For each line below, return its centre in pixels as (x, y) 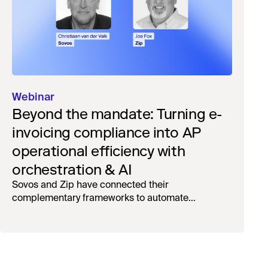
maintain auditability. (57, 225)
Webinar (33, 97)
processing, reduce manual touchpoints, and (109, 211)
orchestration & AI (72, 169)
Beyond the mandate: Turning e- (117, 114)
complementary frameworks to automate (100, 198)
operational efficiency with (99, 151)
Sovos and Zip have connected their (90, 185)
